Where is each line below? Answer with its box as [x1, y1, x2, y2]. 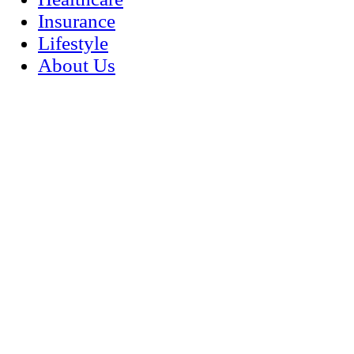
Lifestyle [38, 32, 108, 54]
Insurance [38, 10, 115, 32]
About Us [38, 55, 115, 76]
